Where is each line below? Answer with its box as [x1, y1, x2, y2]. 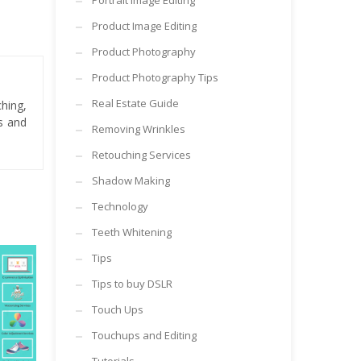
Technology [91, 199, 148, 214]
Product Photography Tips [91, 70, 218, 85]
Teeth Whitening [91, 225, 172, 239]
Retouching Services [91, 147, 191, 162]
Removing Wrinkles [91, 122, 185, 136]
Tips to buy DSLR [91, 276, 172, 291]
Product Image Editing [91, 19, 197, 33]
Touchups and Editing [91, 328, 197, 342]
